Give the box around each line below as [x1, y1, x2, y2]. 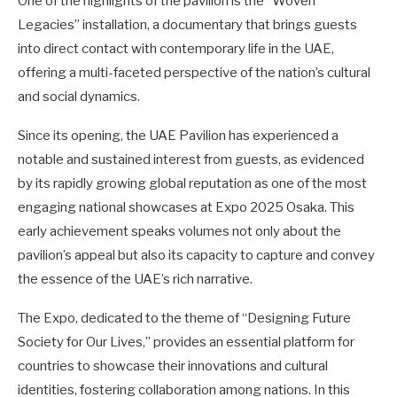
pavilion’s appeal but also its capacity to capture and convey [18, 247, 375, 264]
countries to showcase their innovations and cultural [18, 358, 328, 375]
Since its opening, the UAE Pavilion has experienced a [18, 128, 339, 144]
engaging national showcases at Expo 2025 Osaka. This [18, 199, 354, 216]
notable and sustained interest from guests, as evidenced [18, 152, 364, 168]
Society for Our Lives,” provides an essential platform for [18, 334, 354, 351]
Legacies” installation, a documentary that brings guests [18, 17, 357, 34]
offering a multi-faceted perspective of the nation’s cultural [18, 65, 370, 82]
